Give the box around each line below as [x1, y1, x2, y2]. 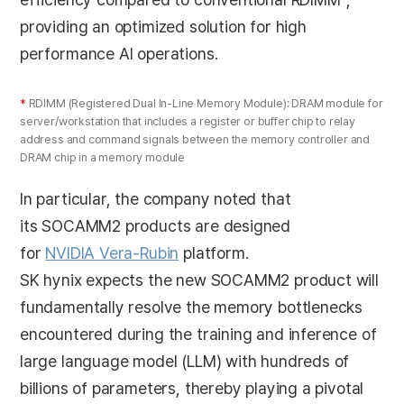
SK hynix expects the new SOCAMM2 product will [20, 271, 379, 290]
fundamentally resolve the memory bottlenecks [20, 298, 363, 317]
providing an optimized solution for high [20, 16, 307, 36]
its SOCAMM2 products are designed [20, 216, 291, 236]
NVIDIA [45, 243, 100, 263]
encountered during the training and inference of [20, 325, 377, 344]
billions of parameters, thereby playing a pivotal [20, 379, 364, 399]
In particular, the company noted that [20, 189, 291, 209]
